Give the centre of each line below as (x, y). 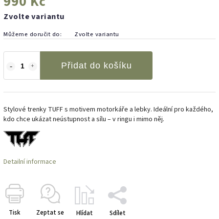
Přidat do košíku (96, 65)
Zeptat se (50, 213)
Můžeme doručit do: (33, 34)
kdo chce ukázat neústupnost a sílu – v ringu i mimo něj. (84, 119)
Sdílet (117, 213)
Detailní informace (30, 162)
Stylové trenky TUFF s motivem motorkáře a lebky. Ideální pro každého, (108, 109)
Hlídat (85, 213)
